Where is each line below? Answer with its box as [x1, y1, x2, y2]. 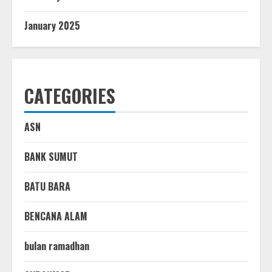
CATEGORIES [24, 81, 115, 109]
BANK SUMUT [24, 149, 78, 164]
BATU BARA [24, 178, 70, 194]
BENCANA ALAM [24, 208, 87, 223]
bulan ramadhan [24, 238, 89, 253]
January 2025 [24, 18, 80, 33]
